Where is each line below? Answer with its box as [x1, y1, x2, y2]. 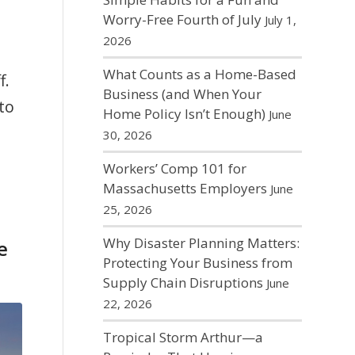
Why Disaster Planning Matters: [102, 234, 300, 252]
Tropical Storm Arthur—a [102, 328, 263, 346]
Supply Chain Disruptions [102, 273, 263, 292]
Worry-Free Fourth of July [102, 10, 261, 29]
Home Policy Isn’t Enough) [102, 105, 265, 123]
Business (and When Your [102, 85, 261, 103]
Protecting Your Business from [102, 254, 292, 272]
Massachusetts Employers [102, 179, 267, 197]
